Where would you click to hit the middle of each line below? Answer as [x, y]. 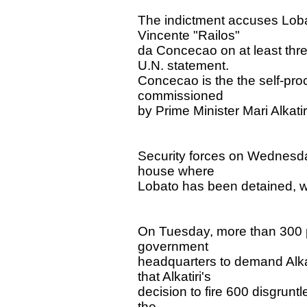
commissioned [181, 95]
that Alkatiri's [175, 276]
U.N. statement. [184, 65]
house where [176, 171]
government [173, 246]
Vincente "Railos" [189, 35]
